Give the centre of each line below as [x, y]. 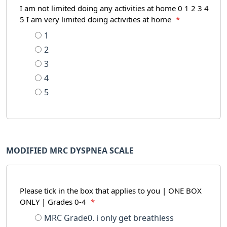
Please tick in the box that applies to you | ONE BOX [111, 191]
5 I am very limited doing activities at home [97, 20]
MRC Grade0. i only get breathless [109, 218]
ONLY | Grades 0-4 [54, 202]
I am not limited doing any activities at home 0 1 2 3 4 [114, 8]
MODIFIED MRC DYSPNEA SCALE [70, 150]
